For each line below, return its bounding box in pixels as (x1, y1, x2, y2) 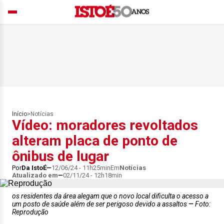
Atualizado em (12, 171, 58, 179)
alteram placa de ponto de (12, 132, 177, 149)
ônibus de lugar (12, 148, 109, 164)
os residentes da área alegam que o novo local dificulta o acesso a (12, 192, 208, 200)
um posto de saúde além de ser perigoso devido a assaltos (12, 200, 188, 208)
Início (12, 110, 27, 117)
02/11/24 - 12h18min (63, 171, 122, 179)
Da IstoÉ (21, 164, 46, 171)
